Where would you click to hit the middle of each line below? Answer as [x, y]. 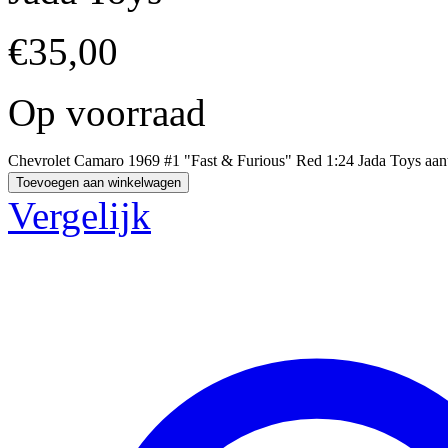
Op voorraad [107, 112]
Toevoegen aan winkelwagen [98, 182]
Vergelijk [79, 215]
